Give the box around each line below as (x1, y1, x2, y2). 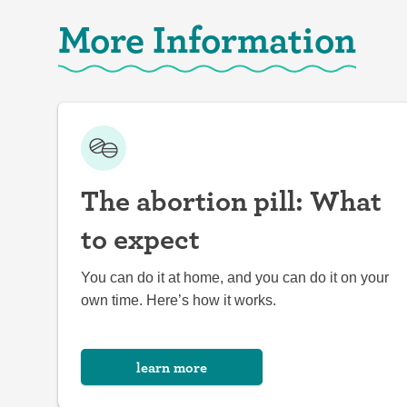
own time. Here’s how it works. (81, 293, 276, 308)
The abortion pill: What (81, 183, 382, 218)
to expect (81, 221, 200, 256)
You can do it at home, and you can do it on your (81, 270, 389, 285)
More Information (58, 16, 356, 62)
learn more (136, 358, 207, 376)
